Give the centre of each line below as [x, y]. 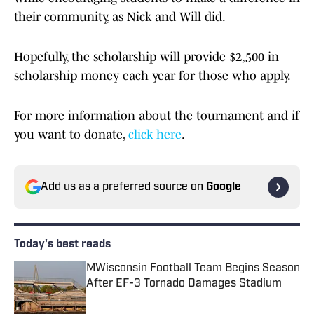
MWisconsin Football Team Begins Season [193, 269]
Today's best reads [62, 245]
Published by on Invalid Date [149, 298]
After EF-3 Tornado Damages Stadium [184, 284]
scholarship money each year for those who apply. [152, 76]
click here [155, 135]
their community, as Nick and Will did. [120, 17]
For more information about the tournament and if [157, 116]
